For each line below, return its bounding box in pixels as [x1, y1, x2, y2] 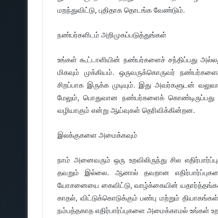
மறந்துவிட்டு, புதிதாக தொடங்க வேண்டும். [57, 5, 185, 15]
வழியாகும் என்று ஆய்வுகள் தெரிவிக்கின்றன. [57, 106, 195, 115]
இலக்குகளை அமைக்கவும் [57, 130, 137, 140]
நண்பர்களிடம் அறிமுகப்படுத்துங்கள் [57, 30, 166, 39]
